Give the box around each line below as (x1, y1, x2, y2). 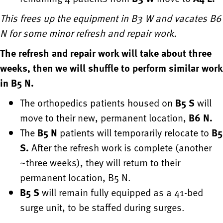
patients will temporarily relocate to (57, 125, 212, 140)
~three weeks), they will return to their (20, 155, 180, 170)
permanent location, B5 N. (20, 170, 131, 185)
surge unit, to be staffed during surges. (20, 200, 185, 215)
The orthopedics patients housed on (20, 95, 175, 111)
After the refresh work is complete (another (29, 140, 212, 155)
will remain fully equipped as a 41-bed (39, 185, 203, 200)
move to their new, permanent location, (20, 110, 189, 125)
